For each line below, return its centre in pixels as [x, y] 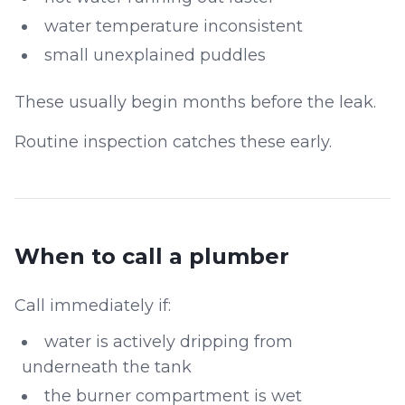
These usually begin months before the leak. [195, 102]
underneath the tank [107, 367]
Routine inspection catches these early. [173, 142]
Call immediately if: [93, 306]
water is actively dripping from [169, 342]
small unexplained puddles [155, 55]
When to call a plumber [152, 256]
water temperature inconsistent [174, 26]
